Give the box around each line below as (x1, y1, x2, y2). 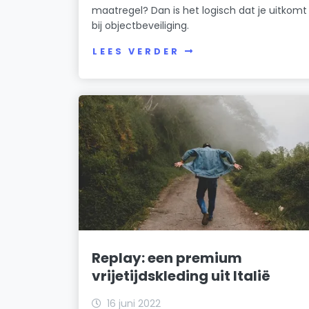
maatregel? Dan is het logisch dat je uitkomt (92, 3, 308, 17)
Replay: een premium (92, 248, 243, 268)
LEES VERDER (92, 46, 180, 58)
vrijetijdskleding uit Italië (92, 266, 271, 286)
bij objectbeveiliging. (92, 18, 190, 32)
